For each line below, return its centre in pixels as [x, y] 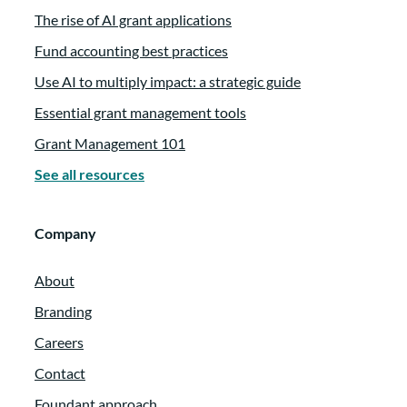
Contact [60, 373]
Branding [63, 312]
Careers [59, 342]
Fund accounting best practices [131, 51]
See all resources [89, 174]
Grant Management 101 [110, 144]
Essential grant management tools [140, 113]
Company [65, 233]
